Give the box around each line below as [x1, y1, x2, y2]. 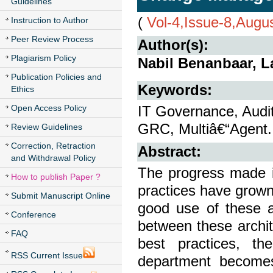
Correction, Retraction [11, 141, 96, 151]
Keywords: [138, 82, 212, 98]
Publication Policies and [11, 72, 102, 82]
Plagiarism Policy [11, 53, 76, 63]
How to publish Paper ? [11, 172, 101, 182]
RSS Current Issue [11, 250, 83, 260]
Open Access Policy [11, 103, 87, 113]
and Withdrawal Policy [11, 153, 96, 163]
